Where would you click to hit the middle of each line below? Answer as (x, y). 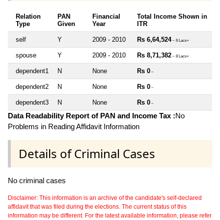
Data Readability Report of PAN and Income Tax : (92, 115)
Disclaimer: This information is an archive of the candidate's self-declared (105, 198)
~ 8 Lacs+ (180, 56)
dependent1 (32, 71)
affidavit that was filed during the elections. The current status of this (97, 206)
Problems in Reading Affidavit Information (74, 126)
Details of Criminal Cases (87, 153)
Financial (106, 16)
